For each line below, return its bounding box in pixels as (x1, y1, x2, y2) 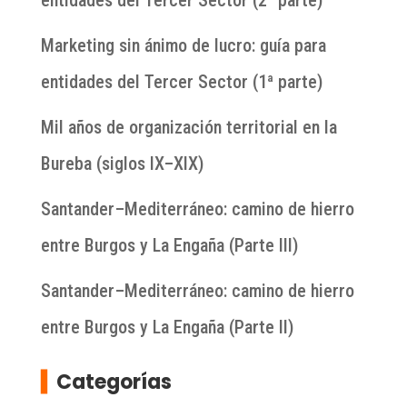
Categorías (55, 368, 172, 397)
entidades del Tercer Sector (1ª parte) (40, 71, 323, 94)
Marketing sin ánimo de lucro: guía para (40, 35, 326, 57)
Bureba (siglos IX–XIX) (40, 153, 203, 175)
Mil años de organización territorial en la (40, 116, 337, 139)
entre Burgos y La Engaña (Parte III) (40, 234, 298, 257)
